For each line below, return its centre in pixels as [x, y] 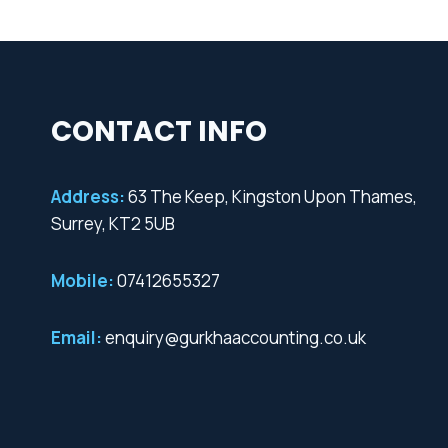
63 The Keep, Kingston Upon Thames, [271, 197]
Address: [88, 197]
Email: [76, 338]
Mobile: [82, 281]
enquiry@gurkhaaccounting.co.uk [234, 338]
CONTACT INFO [159, 132]
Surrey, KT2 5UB [113, 224]
